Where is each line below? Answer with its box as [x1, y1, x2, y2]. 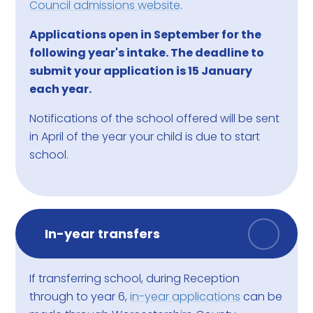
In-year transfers [45, 225, 161, 243]
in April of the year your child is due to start [29, 129, 261, 145]
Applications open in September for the [29, 27, 262, 43]
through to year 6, [29, 289, 131, 305]
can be [240, 289, 283, 305]
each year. [29, 81, 92, 98]
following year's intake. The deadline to [29, 45, 265, 61]
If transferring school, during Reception [29, 270, 240, 287]
